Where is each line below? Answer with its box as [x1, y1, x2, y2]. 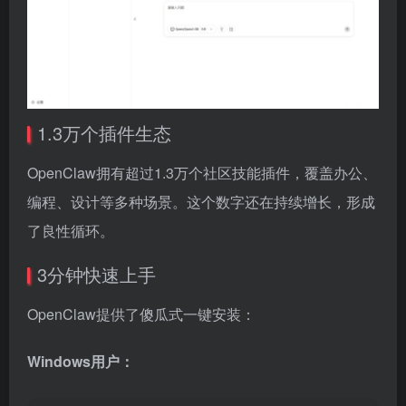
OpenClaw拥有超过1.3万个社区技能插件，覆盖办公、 [27, 161, 377, 183]
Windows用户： [27, 350, 134, 372]
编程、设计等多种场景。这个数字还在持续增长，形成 [27, 190, 375, 212]
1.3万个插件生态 [37, 119, 171, 146]
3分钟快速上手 [37, 260, 156, 287]
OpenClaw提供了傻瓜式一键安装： [27, 303, 256, 324]
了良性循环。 [27, 219, 114, 241]
